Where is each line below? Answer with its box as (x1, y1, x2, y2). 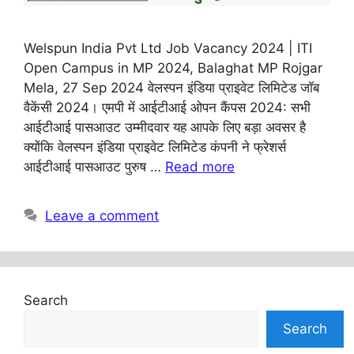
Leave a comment (45, 207, 160, 224)
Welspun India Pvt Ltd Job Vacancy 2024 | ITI (24, 40, 312, 56)
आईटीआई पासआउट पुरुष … (24, 158, 165, 175)
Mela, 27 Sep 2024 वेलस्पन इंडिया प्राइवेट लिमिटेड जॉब (24, 79, 319, 96)
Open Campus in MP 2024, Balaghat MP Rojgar (24, 59, 322, 76)
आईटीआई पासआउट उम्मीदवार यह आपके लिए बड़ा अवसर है (24, 119, 306, 135)
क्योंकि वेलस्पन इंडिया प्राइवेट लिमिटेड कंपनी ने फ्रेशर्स (24, 138, 286, 155)
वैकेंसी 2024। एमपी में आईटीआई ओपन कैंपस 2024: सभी (24, 99, 311, 115)
